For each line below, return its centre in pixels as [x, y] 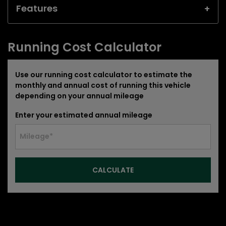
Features [37, 8]
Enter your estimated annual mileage [84, 115]
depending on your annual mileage [79, 96]
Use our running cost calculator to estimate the [104, 74]
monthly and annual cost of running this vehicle [103, 85]
